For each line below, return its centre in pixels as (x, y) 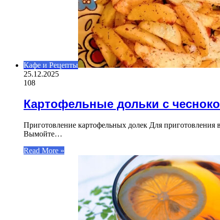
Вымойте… (43, 134)
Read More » (44, 150)
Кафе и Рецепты (51, 65)
